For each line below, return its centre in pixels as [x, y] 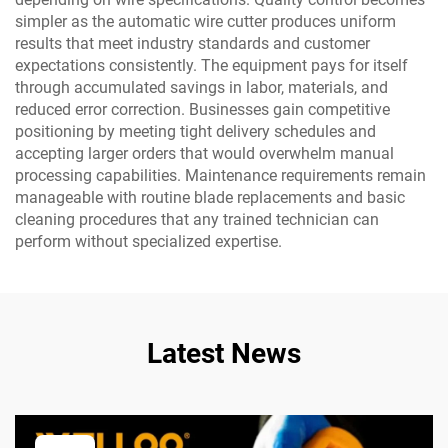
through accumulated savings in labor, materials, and [201, 88]
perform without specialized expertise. [148, 242]
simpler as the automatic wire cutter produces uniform [205, 22]
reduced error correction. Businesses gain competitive [202, 110]
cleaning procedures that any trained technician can [197, 220]
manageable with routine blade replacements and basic [210, 198]
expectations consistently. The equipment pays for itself [211, 66]
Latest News [224, 354]
